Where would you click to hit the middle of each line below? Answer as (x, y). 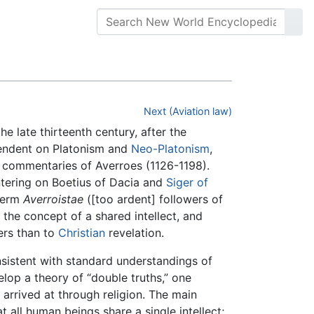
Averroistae (53, 199)
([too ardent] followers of (153, 199)
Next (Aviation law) (188, 111)
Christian (82, 233)
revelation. (135, 233)
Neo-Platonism (170, 149)
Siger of (187, 183)
